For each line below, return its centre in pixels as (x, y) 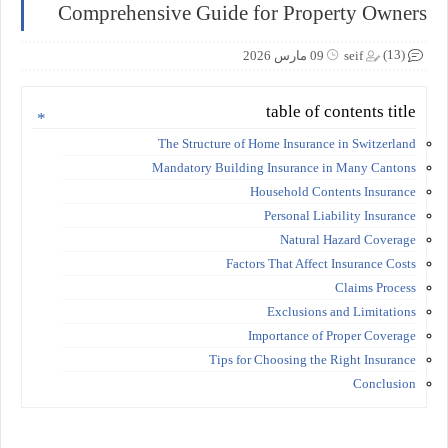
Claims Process (375, 287)
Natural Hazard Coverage (348, 239)
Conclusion (384, 383)
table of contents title (341, 111)
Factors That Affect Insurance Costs (321, 263)
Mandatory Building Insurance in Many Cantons (284, 167)
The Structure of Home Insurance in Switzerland (287, 143)
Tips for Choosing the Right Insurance (312, 359)
